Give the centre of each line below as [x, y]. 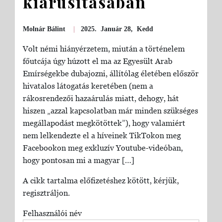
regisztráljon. [46, 193]
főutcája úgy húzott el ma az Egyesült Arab [97, 61]
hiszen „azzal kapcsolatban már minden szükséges [110, 111]
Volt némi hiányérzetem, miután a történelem [104, 49]
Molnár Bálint [44, 29]
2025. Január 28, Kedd [117, 29]
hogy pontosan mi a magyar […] [78, 160]
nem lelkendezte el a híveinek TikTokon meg [102, 136]
